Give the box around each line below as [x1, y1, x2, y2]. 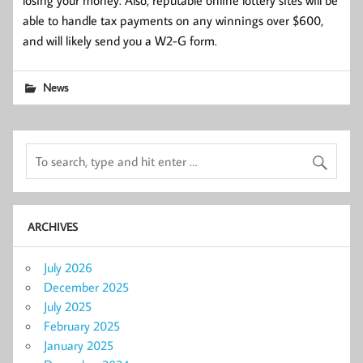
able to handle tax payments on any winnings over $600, [23, 11, 323, 28]
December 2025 [44, 279, 129, 296]
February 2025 [44, 318, 120, 335]
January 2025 [44, 337, 113, 354]
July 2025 [44, 298, 92, 315]
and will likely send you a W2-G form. [23, 32, 217, 49]
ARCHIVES [27, 218, 78, 234]
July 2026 [44, 259, 92, 276]
